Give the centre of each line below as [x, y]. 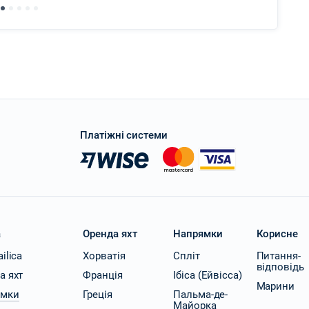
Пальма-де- [200, 295]
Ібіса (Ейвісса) [208, 275]
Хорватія [104, 256]
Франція [103, 275]
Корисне [277, 234]
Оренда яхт [110, 234]
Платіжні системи [124, 135]
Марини [276, 286]
